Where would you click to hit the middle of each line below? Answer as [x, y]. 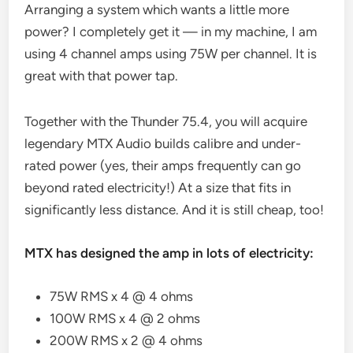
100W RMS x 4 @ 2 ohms [125, 318]
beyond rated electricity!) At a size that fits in [158, 187]
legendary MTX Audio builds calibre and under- [163, 143]
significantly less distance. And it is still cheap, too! [175, 209]
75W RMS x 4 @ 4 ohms [122, 296]
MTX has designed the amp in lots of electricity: [169, 253]
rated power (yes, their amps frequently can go [163, 165]
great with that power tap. [102, 75]
